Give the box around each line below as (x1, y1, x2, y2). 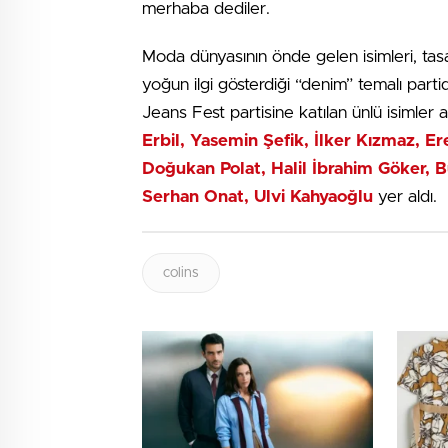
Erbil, (142, 132, 185, 149)
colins (163, 266, 199, 280)
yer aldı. (378, 188, 437, 205)
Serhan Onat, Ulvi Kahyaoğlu (142, 188, 378, 205)
